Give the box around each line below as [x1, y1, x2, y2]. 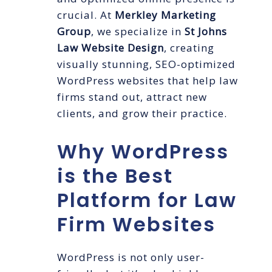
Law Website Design [57, 41, 164, 55]
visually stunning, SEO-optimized [57, 57, 236, 72]
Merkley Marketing [115, 8, 216, 22]
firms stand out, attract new [57, 90, 207, 104]
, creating [164, 41, 214, 55]
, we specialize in [91, 24, 185, 39]
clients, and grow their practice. [57, 106, 227, 121]
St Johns [185, 24, 227, 39]
